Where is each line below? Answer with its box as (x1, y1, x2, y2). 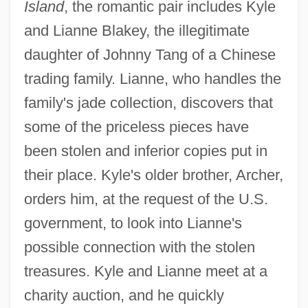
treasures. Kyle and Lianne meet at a (23, 262, 267, 280)
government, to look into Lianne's (23, 214, 242, 232)
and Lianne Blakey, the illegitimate (23, 21, 250, 39)
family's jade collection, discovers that (23, 93, 273, 111)
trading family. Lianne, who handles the (23, 69, 281, 87)
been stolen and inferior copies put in (23, 142, 267, 159)
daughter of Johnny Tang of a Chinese (23, 45, 276, 63)
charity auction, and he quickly (23, 286, 224, 304)
